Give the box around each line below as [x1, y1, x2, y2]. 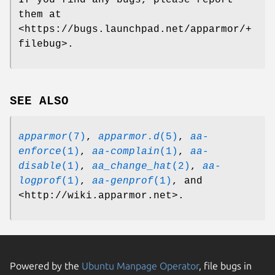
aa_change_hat [92, 161, 172, 172]
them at [18, 9, 61, 21]
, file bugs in [199, 260, 252, 272]
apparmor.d [98, 131, 160, 143]
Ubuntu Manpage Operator [82, 260, 199, 272]
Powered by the [10, 260, 82, 272]
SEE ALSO [10, 95, 69, 109]
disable [18, 161, 61, 172]
